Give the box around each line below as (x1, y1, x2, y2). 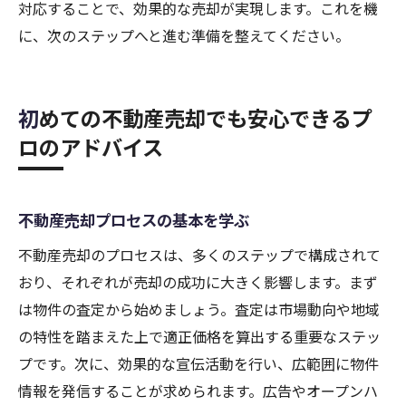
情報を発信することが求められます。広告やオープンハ (18, 380, 378, 402)
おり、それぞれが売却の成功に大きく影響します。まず (18, 271, 378, 294)
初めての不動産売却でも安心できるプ (18, 102, 39, 134)
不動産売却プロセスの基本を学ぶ (18, 208, 249, 232)
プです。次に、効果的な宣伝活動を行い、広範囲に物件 (18, 353, 379, 375)
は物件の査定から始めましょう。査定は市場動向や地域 (18, 298, 380, 321)
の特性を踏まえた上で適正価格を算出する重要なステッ (18, 325, 381, 348)
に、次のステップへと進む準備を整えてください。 (18, 24, 350, 47)
